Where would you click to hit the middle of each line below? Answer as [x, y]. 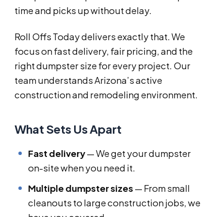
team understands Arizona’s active [88, 80]
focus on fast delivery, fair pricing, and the [104, 51]
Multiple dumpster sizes [81, 188]
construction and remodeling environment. [106, 95]
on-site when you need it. [82, 168]
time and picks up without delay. [83, 11]
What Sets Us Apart [68, 129]
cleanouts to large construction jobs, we [114, 203]
